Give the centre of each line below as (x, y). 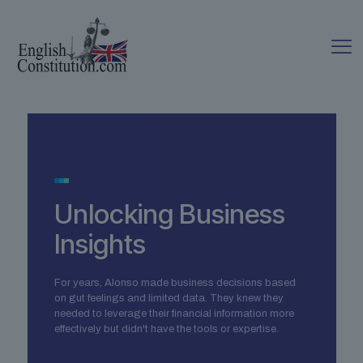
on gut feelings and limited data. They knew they (169, 298)
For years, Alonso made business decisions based (175, 282)
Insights (100, 243)
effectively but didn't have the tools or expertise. (166, 329)
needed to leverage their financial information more (174, 313)
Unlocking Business (169, 214)
